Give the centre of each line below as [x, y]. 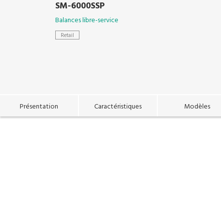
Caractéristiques [118, 107]
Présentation [39, 107]
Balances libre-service [87, 20]
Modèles [197, 107]
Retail [67, 35]
